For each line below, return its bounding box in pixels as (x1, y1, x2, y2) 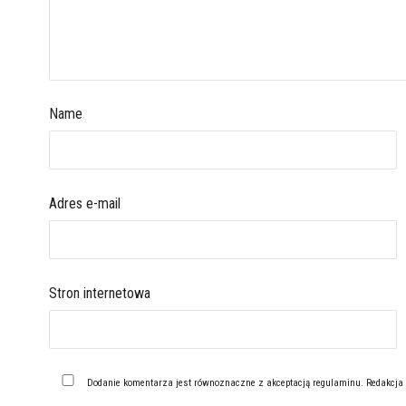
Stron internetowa (48, 285, 150, 303)
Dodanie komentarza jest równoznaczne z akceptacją (87, 377, 314, 390)
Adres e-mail (48, 195, 121, 213)
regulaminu (313, 377, 362, 390)
